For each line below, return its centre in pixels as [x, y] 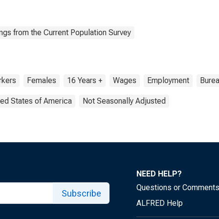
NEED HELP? [159, 174]
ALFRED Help [160, 203]
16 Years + [85, 80]
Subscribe [81, 193]
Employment [168, 80]
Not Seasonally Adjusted [124, 101]
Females [42, 80]
